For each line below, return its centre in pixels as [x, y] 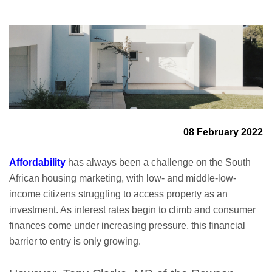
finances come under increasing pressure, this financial [127, 226]
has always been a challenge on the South [158, 163]
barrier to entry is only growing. [75, 242]
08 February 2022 [223, 132]
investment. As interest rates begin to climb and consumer [132, 210]
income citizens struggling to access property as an [118, 194]
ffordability [41, 163]
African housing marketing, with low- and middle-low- [123, 178]
